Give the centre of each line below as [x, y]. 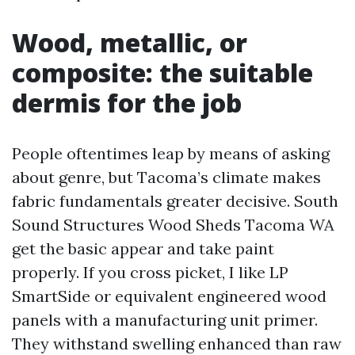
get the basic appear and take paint [143, 248]
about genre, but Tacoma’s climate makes [166, 177]
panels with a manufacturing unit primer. [165, 320]
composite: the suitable [162, 73]
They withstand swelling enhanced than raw [177, 344]
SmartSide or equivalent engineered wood [169, 296]
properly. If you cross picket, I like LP [150, 272]
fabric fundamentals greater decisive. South [175, 201]
